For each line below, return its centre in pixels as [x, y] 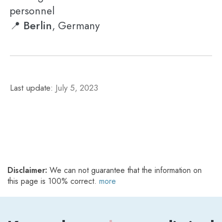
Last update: [33, 88]
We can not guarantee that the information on [124, 170]
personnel [32, 11]
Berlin [38, 25]
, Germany [76, 26]
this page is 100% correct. [53, 181]
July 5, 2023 [77, 88]
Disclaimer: [27, 170]
